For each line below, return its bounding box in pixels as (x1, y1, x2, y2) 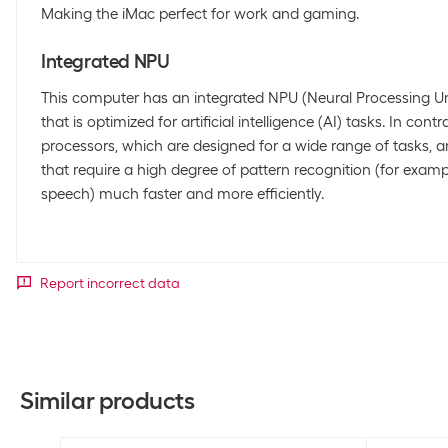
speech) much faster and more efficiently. (41, 185, 324, 203)
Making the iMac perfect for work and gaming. (41, 5, 359, 23)
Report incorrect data (40, 275, 180, 291)
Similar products (20, 386, 195, 415)
